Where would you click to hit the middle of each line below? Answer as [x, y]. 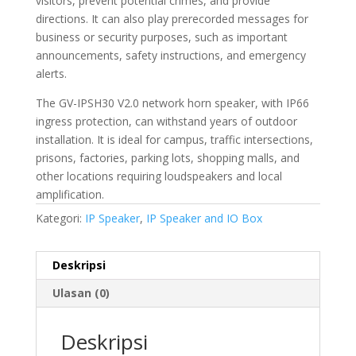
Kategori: [60, 218]
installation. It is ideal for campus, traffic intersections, [174, 139]
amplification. [70, 194]
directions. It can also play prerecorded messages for [172, 18]
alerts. [51, 73]
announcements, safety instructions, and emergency [170, 55]
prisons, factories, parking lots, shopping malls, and [167, 157]
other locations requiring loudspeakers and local [159, 176]
